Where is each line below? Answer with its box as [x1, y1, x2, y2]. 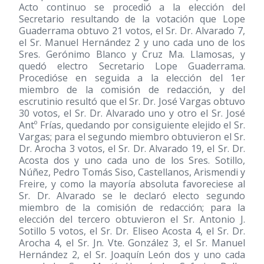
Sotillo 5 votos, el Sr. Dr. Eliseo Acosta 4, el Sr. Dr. [19, 225, 245, 237]
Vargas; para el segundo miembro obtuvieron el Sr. [19, 130, 245, 143]
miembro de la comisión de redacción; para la [19, 201, 245, 214]
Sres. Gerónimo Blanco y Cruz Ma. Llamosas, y [19, 48, 245, 61]
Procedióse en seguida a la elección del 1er [19, 71, 245, 84]
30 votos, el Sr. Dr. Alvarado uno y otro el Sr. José [19, 107, 245, 120]
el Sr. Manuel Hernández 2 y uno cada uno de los [19, 36, 245, 49]
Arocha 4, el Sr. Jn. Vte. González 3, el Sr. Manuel [19, 236, 245, 249]
